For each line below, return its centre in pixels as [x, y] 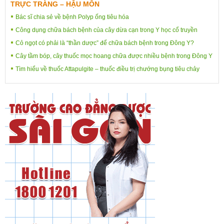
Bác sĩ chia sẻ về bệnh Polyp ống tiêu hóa [72, 17]
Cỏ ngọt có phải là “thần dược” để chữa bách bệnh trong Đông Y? [105, 43]
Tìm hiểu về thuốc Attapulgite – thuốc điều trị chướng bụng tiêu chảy [107, 69]
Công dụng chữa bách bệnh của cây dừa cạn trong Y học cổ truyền [106, 30]
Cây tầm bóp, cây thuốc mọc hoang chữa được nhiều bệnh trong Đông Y [114, 56]
